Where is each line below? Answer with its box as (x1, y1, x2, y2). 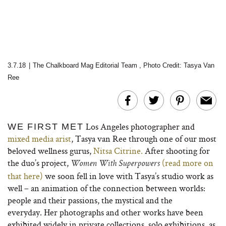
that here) (8, 170, 45, 182)
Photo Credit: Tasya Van (143, 62, 214, 69)
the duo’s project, (8, 157, 71, 168)
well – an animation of (8, 182, 87, 194)
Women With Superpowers (71, 159, 160, 168)
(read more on (162, 157, 213, 168)
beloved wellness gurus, (8, 145, 93, 156)
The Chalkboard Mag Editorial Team (33, 62, 139, 69)
